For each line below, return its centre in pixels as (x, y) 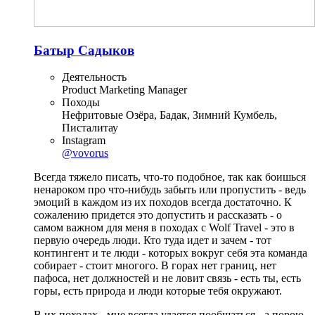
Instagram (84, 141)
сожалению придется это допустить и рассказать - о (158, 215)
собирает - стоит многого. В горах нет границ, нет (155, 266)
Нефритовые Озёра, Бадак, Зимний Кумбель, (169, 115)
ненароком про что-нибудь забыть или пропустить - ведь (170, 190)
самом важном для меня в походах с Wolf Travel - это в (164, 228)
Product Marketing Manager (124, 90)
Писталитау (90, 128)
